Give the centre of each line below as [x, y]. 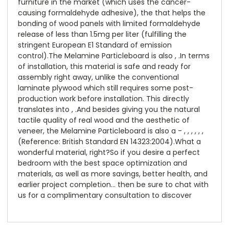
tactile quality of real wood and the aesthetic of [104, 120]
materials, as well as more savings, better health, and [113, 174]
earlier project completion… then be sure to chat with [113, 185]
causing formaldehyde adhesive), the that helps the [112, 13]
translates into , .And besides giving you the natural [109, 110]
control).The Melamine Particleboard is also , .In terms [114, 56]
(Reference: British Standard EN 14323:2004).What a [109, 142]
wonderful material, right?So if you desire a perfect [109, 153]
